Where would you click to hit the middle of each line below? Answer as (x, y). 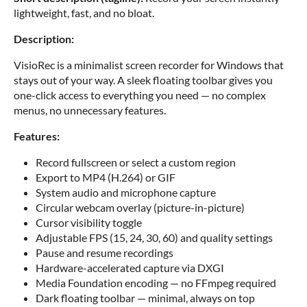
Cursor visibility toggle (89, 222)
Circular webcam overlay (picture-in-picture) (140, 207)
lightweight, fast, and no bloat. (84, 13)
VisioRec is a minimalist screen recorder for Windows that (149, 65)
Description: (44, 39)
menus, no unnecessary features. (90, 110)
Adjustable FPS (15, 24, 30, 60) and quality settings (154, 237)
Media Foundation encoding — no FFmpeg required (156, 283)
